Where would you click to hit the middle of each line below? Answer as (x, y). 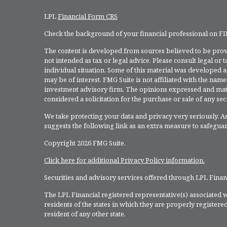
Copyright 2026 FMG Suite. (85, 143)
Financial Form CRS (88, 16)
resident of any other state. (85, 214)
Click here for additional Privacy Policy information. (124, 160)
